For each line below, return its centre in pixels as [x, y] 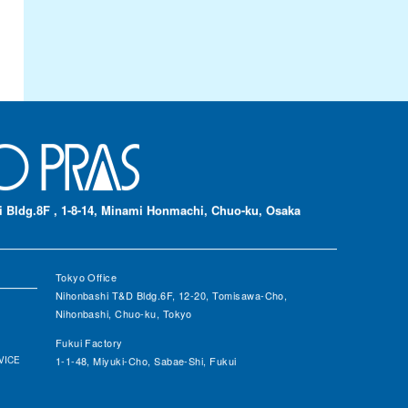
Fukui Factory [89, 343]
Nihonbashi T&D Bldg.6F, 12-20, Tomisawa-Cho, [171, 296]
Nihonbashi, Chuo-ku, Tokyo [123, 314]
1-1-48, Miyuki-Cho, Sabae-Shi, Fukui [146, 361]
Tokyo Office [86, 277]
